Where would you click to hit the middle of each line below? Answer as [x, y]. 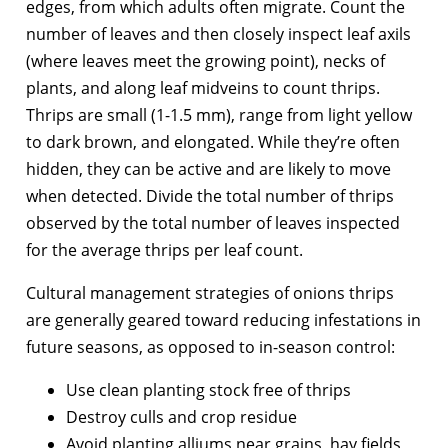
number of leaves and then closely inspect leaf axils [218, 33]
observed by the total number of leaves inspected [213, 222]
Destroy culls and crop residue [181, 416]
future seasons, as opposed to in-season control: [210, 346]
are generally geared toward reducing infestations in [223, 319]
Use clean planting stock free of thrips [208, 389]
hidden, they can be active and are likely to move [208, 168]
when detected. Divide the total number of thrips [210, 195]
